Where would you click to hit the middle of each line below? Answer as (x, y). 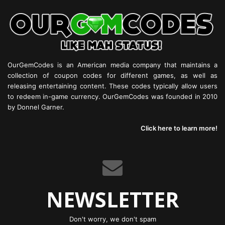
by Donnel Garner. (36, 107)
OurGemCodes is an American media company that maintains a (113, 65)
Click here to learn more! (179, 128)
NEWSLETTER (113, 200)
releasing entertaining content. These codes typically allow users (113, 86)
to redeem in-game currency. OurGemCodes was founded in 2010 (113, 97)
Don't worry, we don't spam (113, 219)
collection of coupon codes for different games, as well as (113, 76)
